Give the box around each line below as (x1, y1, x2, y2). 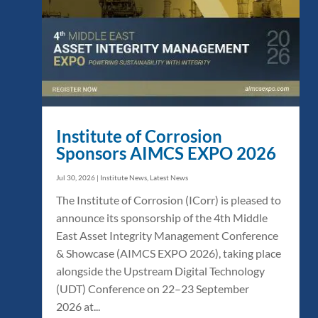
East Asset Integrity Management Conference (56, 229, 278, 243)
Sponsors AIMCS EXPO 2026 (56, 143, 276, 164)
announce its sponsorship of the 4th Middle (56, 211, 268, 225)
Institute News (100, 173, 147, 182)
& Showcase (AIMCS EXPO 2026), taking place (56, 246, 281, 261)
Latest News (150, 173, 188, 182)
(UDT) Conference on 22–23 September (56, 282, 249, 296)
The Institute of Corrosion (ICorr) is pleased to (56, 193, 281, 207)
